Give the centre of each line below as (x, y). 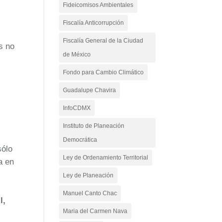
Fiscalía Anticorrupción (94, 23)
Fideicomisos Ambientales (98, 5)
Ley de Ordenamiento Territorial (106, 158)
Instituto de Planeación (94, 126)
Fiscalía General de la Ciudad (103, 41)
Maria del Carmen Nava (95, 211)
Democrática (80, 140)
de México (77, 55)
